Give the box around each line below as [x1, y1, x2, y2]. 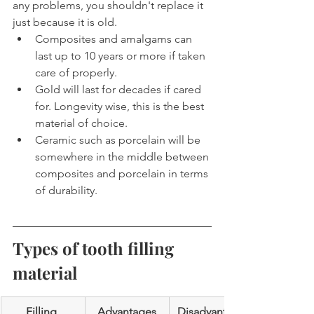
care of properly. [35, 66, 117, 80]
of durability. [35, 184, 97, 198]
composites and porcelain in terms [35, 167, 211, 181]
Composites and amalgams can [35, 32, 195, 46]
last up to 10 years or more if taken [35, 49, 208, 63]
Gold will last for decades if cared [35, 83, 204, 97]
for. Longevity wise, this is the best [35, 100, 207, 114]
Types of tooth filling [13, 237, 178, 260]
